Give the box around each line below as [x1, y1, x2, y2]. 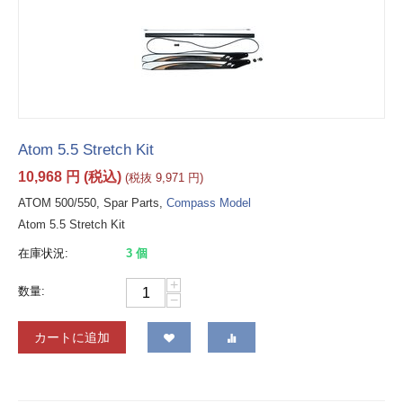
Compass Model [166, 196, 251, 210]
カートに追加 [34, 330, 110, 345]
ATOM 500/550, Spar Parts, [18, 196, 166, 210]
